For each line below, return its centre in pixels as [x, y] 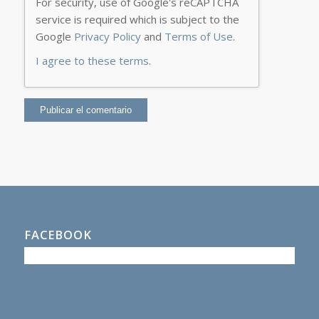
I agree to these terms [92, 60]
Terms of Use [198, 36]
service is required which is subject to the [137, 19]
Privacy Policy [107, 36]
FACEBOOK [58, 234]
